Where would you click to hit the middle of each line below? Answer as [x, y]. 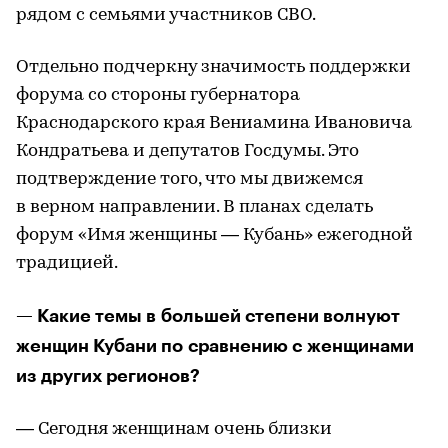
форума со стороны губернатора [158, 95]
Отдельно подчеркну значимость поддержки [213, 67]
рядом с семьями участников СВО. [166, 15]
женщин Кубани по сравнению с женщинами [215, 345]
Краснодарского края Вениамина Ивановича [214, 123]
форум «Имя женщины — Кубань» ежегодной [214, 235]
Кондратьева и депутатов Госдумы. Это [187, 151]
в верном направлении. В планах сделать [194, 207]
